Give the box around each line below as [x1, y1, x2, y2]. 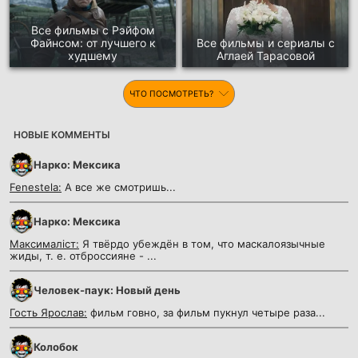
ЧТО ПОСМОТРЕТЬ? [129, 89, 216, 100]
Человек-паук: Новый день [34, 284, 181, 297]
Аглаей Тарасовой [216, 49, 315, 63]
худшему [68, 49, 117, 63]
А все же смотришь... [62, 181, 176, 194]
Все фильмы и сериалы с [196, 36, 335, 50]
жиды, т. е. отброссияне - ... [10, 249, 157, 263]
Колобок [34, 340, 78, 354]
